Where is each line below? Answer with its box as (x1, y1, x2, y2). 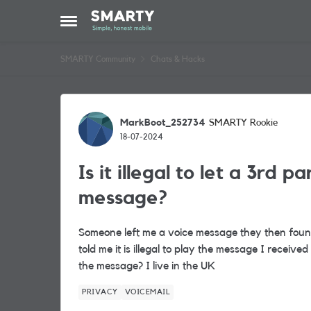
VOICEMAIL (124, 288, 170, 296)
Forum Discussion (59, 95, 229, 117)
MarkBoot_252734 (120, 117, 205, 128)
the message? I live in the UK (78, 260, 215, 271)
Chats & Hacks (151, 55, 205, 63)
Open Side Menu (60, 19, 139, 31)
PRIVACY (82, 288, 118, 296)
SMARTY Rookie (209, 118, 278, 128)
